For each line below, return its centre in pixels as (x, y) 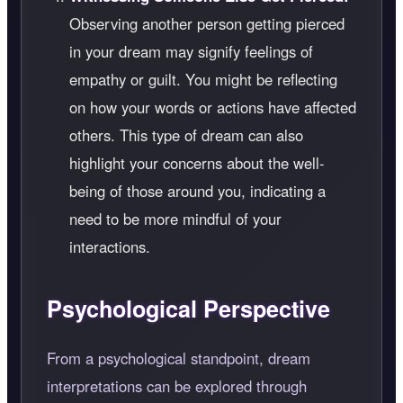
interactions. (110, 247)
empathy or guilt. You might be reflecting (203, 80)
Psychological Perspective (188, 309)
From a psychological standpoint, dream (179, 358)
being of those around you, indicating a (197, 191)
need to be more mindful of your (175, 219)
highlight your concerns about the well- (197, 163)
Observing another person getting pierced (207, 24)
